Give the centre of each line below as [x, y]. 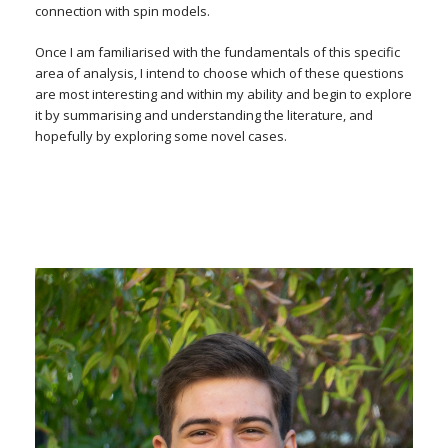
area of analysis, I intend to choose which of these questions [219, 73]
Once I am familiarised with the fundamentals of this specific [217, 52]
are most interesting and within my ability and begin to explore [223, 94]
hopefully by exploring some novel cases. [161, 136]
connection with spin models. [122, 11]
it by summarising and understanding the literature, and [204, 115]
